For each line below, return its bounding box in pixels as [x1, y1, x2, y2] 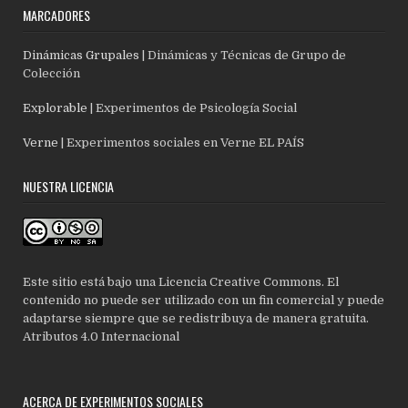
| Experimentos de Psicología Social [87, 100, 298, 115]
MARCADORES [23, 5, 91, 25]
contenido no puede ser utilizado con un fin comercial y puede [23, 292, 385, 307]
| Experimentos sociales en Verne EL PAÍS [58, 135, 305, 149]
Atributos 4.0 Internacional [23, 329, 180, 343]
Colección [23, 66, 81, 80]
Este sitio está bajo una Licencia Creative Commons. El [23, 274, 340, 289]
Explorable [23, 100, 88, 115]
